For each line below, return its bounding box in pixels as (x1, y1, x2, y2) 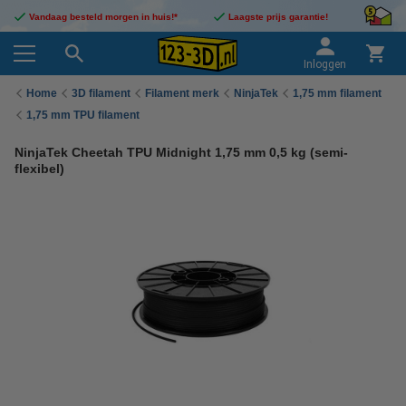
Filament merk (145, 86, 219, 100)
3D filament (72, 86, 130, 100)
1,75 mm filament (293, 86, 382, 100)
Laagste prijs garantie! (228, 12, 328, 22)
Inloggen (304, 58, 346, 71)
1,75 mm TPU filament (26, 108, 140, 121)
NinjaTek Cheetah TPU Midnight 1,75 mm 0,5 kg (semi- (14, 145, 348, 159)
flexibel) (14, 161, 64, 176)
